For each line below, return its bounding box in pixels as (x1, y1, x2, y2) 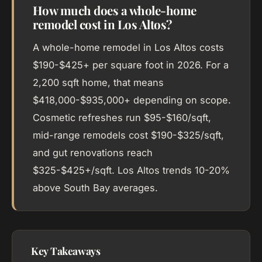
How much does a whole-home (33, 2, 196, 18)
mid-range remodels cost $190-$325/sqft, (33, 129, 224, 141)
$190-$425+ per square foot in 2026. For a (33, 59, 229, 71)
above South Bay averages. (33, 182, 158, 194)
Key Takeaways (31, 244, 101, 257)
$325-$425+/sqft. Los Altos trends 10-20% (33, 164, 230, 176)
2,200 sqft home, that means (33, 77, 164, 88)
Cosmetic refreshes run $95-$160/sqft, (33, 112, 211, 123)
